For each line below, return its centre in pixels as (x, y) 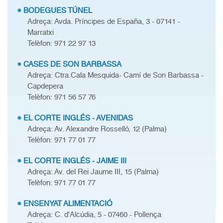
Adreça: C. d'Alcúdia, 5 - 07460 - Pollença (94, 215)
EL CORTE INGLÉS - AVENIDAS (78, 118)
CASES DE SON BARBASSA (72, 64)
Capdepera (45, 86)
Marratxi (41, 32)
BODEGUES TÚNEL (58, 10)
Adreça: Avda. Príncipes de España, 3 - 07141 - (104, 21)
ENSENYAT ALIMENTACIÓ (68, 204)
